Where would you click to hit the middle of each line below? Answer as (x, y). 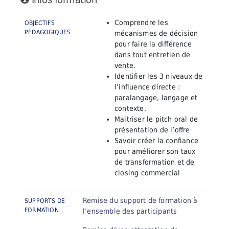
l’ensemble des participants (130, 211)
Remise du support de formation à (140, 200)
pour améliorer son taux (155, 151)
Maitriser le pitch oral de (156, 119)
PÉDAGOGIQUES (48, 32)
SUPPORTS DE (45, 201)
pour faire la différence (153, 44)
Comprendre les (141, 22)
